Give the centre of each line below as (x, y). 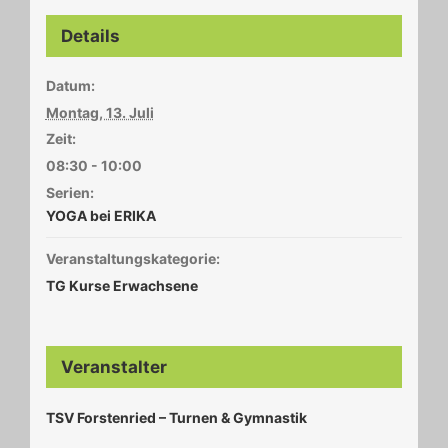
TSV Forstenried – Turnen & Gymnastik (176, 417)
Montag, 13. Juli (99, 112)
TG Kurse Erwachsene (121, 285)
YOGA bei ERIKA (100, 215)
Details (90, 35)
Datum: (70, 85)
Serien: (69, 192)
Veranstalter (113, 366)
